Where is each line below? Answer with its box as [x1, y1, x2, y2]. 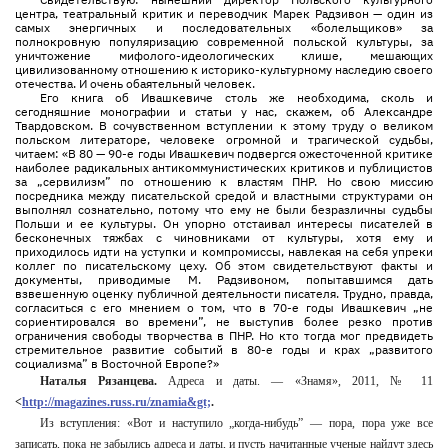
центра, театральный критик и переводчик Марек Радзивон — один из [15, 6, 433, 21]
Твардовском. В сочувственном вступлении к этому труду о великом [15, 118, 433, 133]
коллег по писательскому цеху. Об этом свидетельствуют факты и [15, 258, 433, 273]
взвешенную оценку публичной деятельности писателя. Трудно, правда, [15, 286, 433, 301]
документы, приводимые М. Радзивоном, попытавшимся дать [15, 272, 433, 287]
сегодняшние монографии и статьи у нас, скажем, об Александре [15, 104, 433, 119]
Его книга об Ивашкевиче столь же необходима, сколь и [39, 90, 433, 105]
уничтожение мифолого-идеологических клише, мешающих [15, 48, 433, 63]
